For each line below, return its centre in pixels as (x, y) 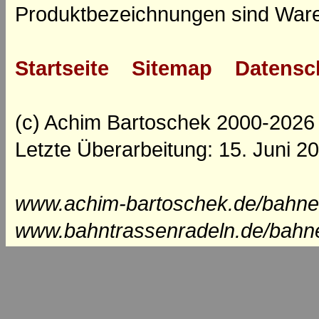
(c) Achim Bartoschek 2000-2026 (165, 122)
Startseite (62, 68)
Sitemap (172, 68)
